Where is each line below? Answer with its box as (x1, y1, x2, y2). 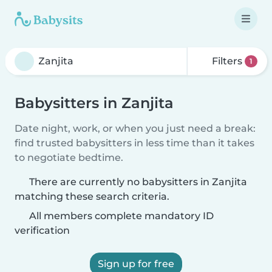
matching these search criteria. (15, 191, 169, 202)
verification (15, 225, 70, 236)
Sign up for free (98, 258, 174, 270)
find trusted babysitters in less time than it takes (15, 137, 254, 149)
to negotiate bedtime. (15, 152, 123, 163)
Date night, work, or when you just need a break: (15, 123, 256, 134)
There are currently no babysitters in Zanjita (29, 176, 247, 188)
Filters (209, 55, 245, 67)
